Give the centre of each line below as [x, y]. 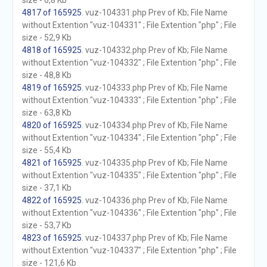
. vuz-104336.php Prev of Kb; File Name [154, 200]
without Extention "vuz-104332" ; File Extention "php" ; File [129, 63]
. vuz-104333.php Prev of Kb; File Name [154, 88]
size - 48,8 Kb [46, 75]
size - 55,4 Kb [46, 150]
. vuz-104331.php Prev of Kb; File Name [154, 13]
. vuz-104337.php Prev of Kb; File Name [154, 238]
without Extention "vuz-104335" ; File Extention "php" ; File [129, 175]
